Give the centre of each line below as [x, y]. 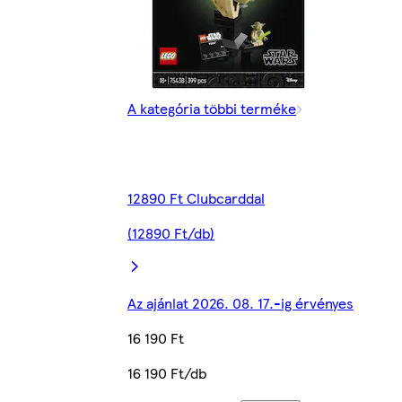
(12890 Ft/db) [171, 233]
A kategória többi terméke [212, 109]
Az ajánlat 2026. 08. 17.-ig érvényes [240, 303]
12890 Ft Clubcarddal [196, 198]
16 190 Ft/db [167, 373]
